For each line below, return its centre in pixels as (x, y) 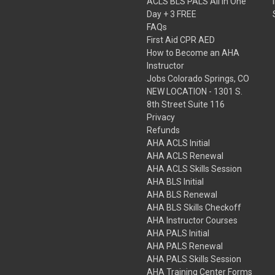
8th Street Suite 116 (186, 104)
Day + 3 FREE (172, 14)
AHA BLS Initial (176, 181)
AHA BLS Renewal (182, 194)
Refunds (164, 130)
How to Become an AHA (193, 52)
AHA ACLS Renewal (185, 156)
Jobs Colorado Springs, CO (198, 78)
